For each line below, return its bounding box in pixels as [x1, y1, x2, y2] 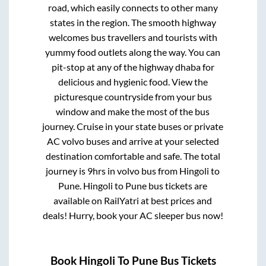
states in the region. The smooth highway [49, 17, 216, 28]
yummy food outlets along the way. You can [45, 46, 221, 58]
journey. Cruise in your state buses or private [42, 121, 224, 132]
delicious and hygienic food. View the [58, 76, 208, 88]
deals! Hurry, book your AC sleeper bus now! [42, 210, 223, 221]
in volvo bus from [107, 165, 180, 177]
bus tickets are [147, 180, 208, 192]
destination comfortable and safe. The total [45, 150, 220, 162]
